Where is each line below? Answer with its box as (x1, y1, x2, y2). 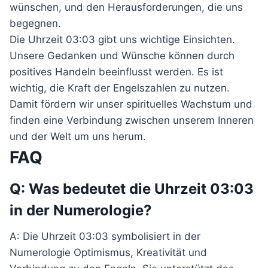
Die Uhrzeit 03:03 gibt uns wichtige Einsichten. (10, 33, 235, 45)
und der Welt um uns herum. (10, 130, 146, 142)
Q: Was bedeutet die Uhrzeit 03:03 (10, 180, 254, 197)
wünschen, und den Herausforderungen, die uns (10, 1, 243, 13)
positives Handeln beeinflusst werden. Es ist (10, 66, 223, 78)
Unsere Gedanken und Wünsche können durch (10, 50, 234, 62)
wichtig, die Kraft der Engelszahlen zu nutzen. (10, 82, 230, 94)
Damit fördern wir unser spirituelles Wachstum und (10, 98, 252, 110)
